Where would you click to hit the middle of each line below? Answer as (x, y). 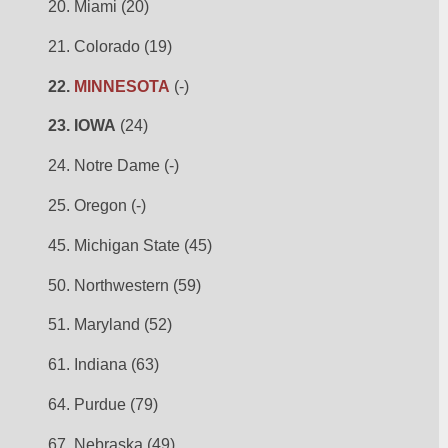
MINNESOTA (122, 86)
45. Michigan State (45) (130, 245)
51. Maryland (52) (110, 325)
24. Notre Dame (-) (114, 166)
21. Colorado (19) (110, 46)
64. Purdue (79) (103, 405)
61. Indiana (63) (104, 365)
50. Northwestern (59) (125, 285)
